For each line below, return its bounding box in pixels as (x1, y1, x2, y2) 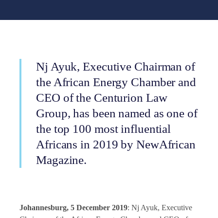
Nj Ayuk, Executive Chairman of (36, 60, 195, 73)
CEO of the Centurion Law (36, 91, 167, 104)
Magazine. (36, 153, 87, 166)
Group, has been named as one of (36, 107, 198, 120)
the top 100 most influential (36, 122, 171, 135)
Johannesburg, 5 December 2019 (19, 203, 127, 212)
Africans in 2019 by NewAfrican (36, 138, 196, 151)
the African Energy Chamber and (36, 75, 196, 89)
